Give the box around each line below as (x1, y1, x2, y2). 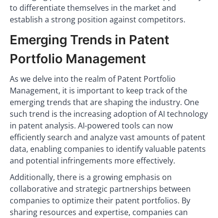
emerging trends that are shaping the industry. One (10, 97, 199, 108)
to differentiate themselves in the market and (10, 2, 176, 13)
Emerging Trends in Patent (10, 32, 169, 47)
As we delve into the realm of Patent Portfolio (10, 73, 176, 84)
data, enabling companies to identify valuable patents (10, 144, 206, 154)
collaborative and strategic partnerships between (10, 183, 191, 194)
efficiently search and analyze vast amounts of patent (10, 132, 205, 143)
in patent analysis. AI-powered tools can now (10, 120, 173, 131)
